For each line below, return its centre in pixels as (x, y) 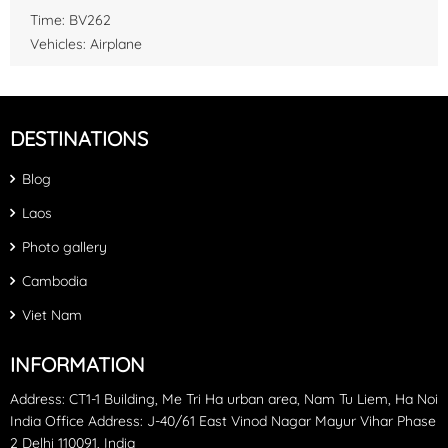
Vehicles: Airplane (86, 43)
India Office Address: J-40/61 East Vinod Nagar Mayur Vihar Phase (223, 420)
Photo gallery (64, 246)
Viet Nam (52, 314)
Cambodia (54, 280)
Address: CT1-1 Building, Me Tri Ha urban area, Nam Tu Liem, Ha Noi (224, 398)
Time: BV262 (70, 19)
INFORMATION (77, 364)
